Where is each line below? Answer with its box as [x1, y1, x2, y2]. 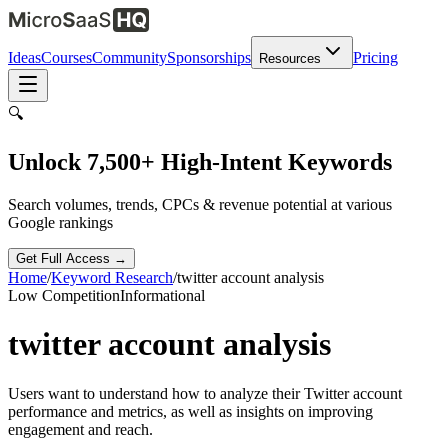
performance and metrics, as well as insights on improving [8, 402, 373, 420]
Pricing [353, 49, 398, 66]
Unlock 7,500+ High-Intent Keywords [8, 148, 392, 175]
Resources [259, 51, 321, 66]
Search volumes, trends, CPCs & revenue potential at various [8, 195, 392, 213]
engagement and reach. [8, 420, 153, 438]
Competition [38, 286, 120, 304]
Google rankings [8, 213, 113, 231]
